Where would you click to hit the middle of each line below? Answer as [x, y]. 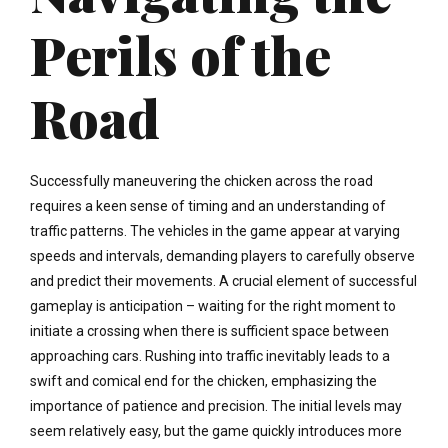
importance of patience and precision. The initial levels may [216, 405]
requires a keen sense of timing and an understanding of [208, 205]
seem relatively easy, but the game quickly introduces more [216, 430]
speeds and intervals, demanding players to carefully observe [222, 255]
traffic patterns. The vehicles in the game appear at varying [215, 230]
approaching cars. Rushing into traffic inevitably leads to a [210, 355]
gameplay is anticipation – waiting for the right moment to [213, 305]
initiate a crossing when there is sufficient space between [209, 330]
